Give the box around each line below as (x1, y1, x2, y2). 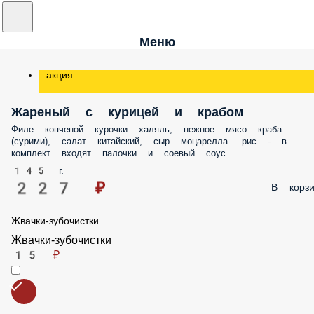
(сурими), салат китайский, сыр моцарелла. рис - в (11, 136, 287, 146)
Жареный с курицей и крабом (11, 104, 243, 119)
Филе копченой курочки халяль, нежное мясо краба (11, 124, 282, 135)
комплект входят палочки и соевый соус (11, 148, 226, 158)
